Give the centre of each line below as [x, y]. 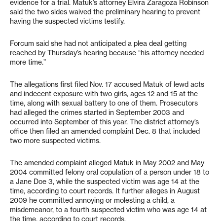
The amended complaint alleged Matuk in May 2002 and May [107, 163]
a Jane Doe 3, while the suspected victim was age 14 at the [105, 182]
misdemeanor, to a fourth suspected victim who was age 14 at [108, 210]
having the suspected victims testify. [67, 21]
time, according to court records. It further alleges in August [105, 191]
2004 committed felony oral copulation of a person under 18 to [110, 172]
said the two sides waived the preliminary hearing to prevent [105, 12]
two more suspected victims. [55, 141]
